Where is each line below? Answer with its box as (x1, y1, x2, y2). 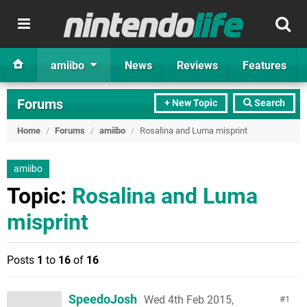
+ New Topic (164, 97, 217, 109)
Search (252, 97, 285, 109)
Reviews (177, 58, 218, 72)
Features (243, 58, 286, 72)
